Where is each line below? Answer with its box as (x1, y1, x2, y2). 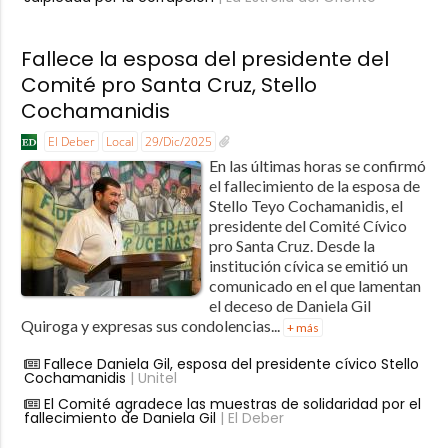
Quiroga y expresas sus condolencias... (20, 316, 283, 336)
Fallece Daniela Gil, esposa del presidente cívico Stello (43, 354, 419, 375)
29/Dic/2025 (144, 133, 212, 151)
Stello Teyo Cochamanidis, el (208, 196, 403, 216)
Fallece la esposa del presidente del (20, 45, 389, 74)
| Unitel (125, 368, 177, 389)
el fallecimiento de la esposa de (208, 176, 420, 196)
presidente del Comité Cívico (208, 216, 407, 236)
